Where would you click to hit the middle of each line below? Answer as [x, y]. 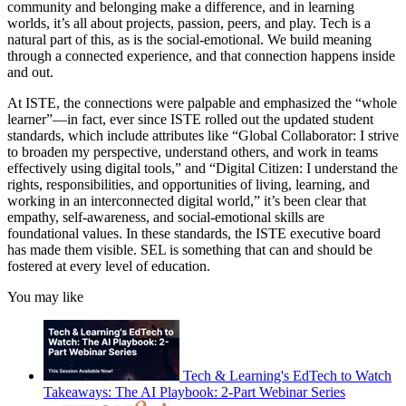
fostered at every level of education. [109, 266]
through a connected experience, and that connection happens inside [201, 55]
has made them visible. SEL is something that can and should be [190, 249]
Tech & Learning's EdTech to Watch [287, 375]
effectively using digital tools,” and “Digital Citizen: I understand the [203, 168]
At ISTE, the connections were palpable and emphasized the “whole [202, 102]
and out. [30, 72]
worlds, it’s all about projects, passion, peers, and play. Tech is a [189, 23]
